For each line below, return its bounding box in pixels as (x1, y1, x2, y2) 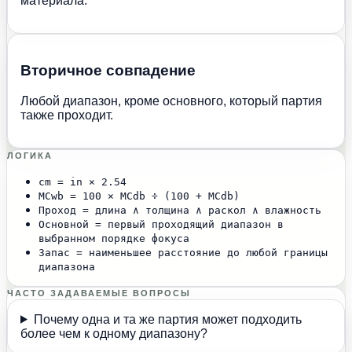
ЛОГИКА (7, 150, 53, 160)
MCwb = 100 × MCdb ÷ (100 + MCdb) (38, 189, 240, 202)
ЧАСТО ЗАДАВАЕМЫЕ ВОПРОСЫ (7, 288, 191, 298)
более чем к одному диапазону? (20, 326, 207, 340)
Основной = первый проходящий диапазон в (38, 218, 284, 230)
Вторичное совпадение (20, 62, 196, 79)
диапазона (38, 260, 95, 273)
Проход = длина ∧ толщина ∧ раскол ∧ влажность (38, 203, 321, 216)
